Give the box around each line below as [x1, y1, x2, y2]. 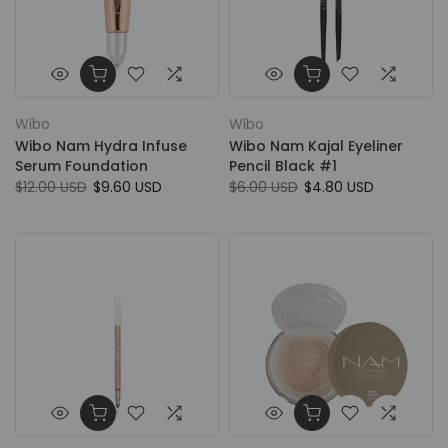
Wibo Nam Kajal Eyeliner [229, 136, 403, 156]
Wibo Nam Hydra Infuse [15, 136, 187, 156]
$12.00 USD [15, 177, 87, 197]
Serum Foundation [15, 156, 148, 176]
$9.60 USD [93, 177, 162, 197]
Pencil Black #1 [229, 156, 337, 176]
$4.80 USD [304, 177, 374, 197]
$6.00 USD [229, 177, 298, 197]
